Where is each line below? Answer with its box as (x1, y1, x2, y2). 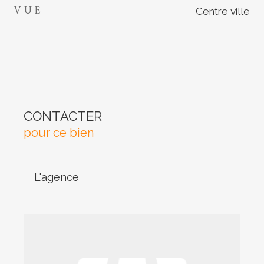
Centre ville (195, 5, 250, 18)
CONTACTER (24, 108, 102, 124)
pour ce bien (24, 125, 94, 140)
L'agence (34, 170, 79, 183)
